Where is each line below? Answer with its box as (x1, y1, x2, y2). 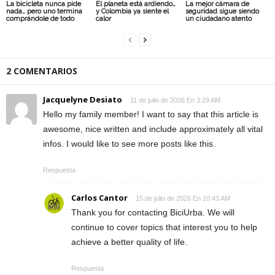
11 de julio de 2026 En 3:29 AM (130, 96, 220, 104)
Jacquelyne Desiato (43, 93, 122, 105)
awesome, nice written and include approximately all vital (43, 123, 263, 134)
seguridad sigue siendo (185, 7, 259, 15)
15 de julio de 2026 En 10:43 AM (136, 194, 230, 202)
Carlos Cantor (71, 192, 128, 203)
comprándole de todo (6, 14, 74, 23)
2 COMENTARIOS (6, 64, 77, 77)
